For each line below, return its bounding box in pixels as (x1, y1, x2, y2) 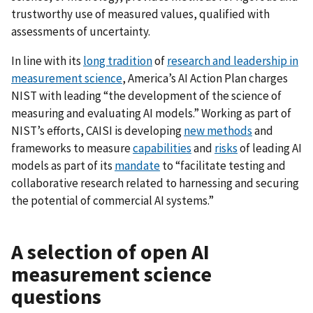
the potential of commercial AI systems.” (11, 193, 214, 209)
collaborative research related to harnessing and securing (11, 175, 299, 191)
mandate (115, 158, 160, 174)
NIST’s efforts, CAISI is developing (11, 123, 184, 139)
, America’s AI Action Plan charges (122, 71, 288, 87)
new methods (184, 123, 252, 139)
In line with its (11, 53, 83, 69)
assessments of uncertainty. (11, 24, 150, 40)
